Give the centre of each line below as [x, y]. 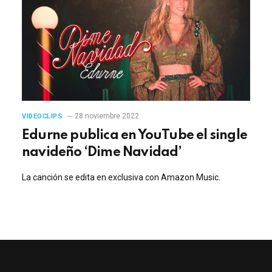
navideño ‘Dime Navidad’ [102, 152]
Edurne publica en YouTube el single [135, 135]
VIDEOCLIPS [42, 116]
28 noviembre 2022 [107, 116]
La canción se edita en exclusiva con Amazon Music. [121, 177]
